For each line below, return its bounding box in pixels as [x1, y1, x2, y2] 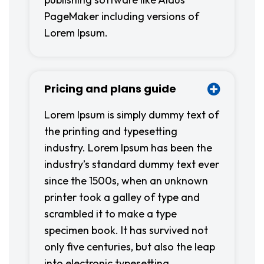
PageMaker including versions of [44, 9, 199, 23]
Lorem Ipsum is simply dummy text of [44, 108, 219, 121]
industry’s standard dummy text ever [44, 157, 219, 171]
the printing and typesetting [44, 124, 177, 138]
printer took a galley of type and [44, 190, 200, 204]
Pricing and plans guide [44, 81, 176, 96]
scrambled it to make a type [44, 207, 177, 220]
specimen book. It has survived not [44, 223, 208, 237]
